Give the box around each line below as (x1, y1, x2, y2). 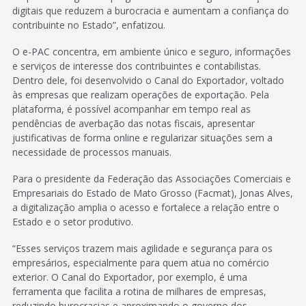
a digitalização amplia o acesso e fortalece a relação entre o (12, 200, 279, 214)
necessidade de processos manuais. (12, 145, 171, 158)
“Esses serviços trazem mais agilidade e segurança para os (12, 241, 273, 255)
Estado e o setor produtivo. (12, 214, 133, 228)
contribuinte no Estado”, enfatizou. (12, 18, 165, 31)
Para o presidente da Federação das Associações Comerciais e (12, 171, 291, 185)
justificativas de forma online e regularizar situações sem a (12, 130, 273, 144)
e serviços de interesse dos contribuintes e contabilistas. (12, 59, 261, 72)
